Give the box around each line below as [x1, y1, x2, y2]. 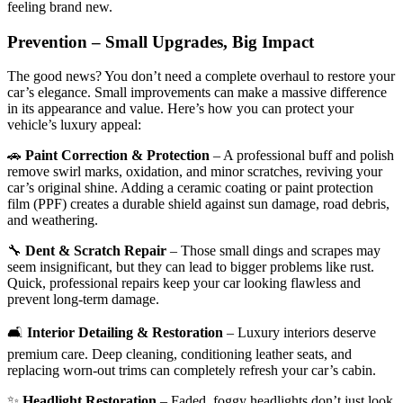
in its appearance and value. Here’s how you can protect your [7, 101, 354, 117]
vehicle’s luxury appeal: [7, 117, 141, 133]
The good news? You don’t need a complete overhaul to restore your [7, 68, 395, 85]
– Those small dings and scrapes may [166, 243, 381, 259]
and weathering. [7, 212, 98, 228]
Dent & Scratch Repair [25, 243, 166, 259]
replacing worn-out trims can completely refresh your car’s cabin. [7, 363, 376, 379]
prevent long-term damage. [7, 291, 159, 308]
